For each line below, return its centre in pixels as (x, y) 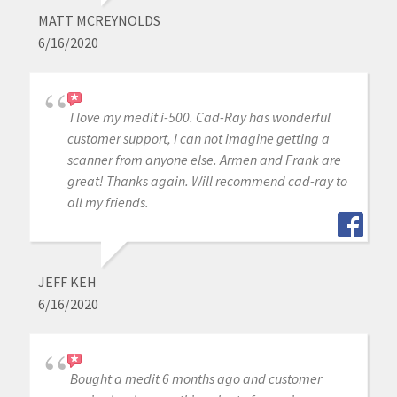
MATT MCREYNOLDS (99, 20)
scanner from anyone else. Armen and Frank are (204, 159)
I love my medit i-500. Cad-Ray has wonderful (200, 117)
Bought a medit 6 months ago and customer (195, 378)
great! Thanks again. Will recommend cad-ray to (207, 180)
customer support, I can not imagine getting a (198, 138)
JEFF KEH (67, 281)
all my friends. (108, 202)
